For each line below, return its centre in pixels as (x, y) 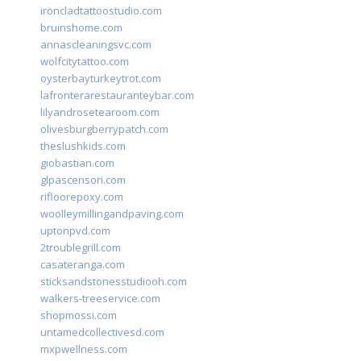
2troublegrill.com (81, 248)
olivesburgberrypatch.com (104, 129)
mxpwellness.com (84, 349)
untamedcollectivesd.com (102, 332)
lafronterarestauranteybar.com (117, 95)
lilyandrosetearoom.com (100, 112)
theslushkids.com (83, 146)
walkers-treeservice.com (100, 299)
